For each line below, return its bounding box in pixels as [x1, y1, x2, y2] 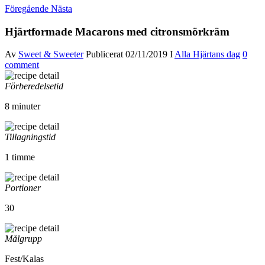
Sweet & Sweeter [18, 49, 83, 60]
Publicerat [86, 49, 125, 60]
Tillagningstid [5, 132, 56, 143]
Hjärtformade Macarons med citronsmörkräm [5, 25, 230, 38]
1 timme [5, 152, 35, 163]
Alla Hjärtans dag [174, 49, 240, 60]
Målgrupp [5, 234, 42, 244]
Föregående [5, 3, 49, 14]
